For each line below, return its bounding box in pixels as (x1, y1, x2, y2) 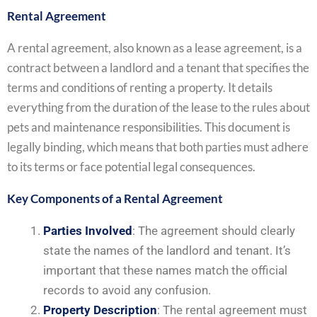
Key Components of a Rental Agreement (7, 191, 223, 206)
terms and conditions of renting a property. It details (7, 80, 272, 95)
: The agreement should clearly (132, 224, 295, 238)
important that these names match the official (43, 263, 287, 277)
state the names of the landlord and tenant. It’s (43, 243, 291, 258)
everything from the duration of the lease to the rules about (7, 100, 310, 115)
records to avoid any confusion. (43, 283, 211, 297)
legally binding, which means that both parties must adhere (7, 139, 309, 154)
